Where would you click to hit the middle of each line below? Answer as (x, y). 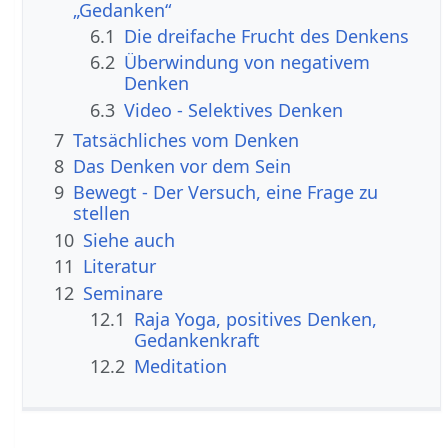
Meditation (181, 366)
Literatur (120, 266)
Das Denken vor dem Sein (182, 166)
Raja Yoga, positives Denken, (256, 319)
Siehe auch (129, 239)
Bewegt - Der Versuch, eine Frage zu (226, 192)
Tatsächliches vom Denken (186, 139)
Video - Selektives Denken (234, 109)
